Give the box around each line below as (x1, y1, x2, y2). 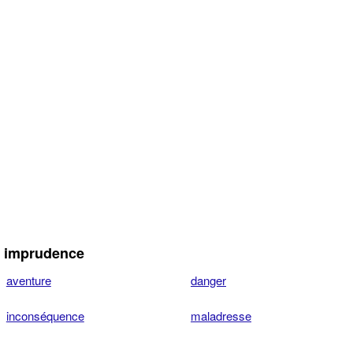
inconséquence (6, 307, 84, 324)
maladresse (191, 307, 251, 324)
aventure (6, 272, 51, 288)
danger (191, 272, 226, 288)
